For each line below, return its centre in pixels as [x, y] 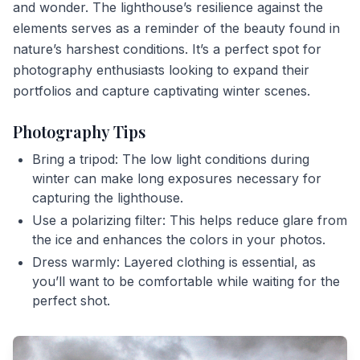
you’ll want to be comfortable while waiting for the [186, 281]
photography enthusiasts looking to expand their [161, 70]
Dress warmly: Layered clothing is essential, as [174, 262]
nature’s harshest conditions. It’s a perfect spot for [167, 49]
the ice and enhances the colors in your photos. [179, 239]
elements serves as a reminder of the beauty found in [176, 28]
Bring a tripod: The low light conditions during [171, 159]
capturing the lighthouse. [108, 198]
